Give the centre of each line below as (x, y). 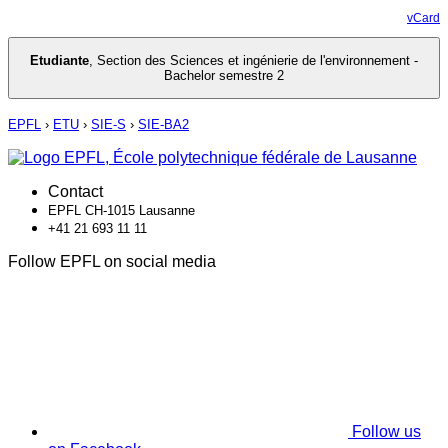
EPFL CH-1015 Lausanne (121, 211)
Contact (75, 192)
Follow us (386, 432)
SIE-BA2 (163, 125)
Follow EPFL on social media (112, 262)
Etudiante (59, 61)
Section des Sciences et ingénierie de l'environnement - (257, 61)
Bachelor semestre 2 (224, 76)
